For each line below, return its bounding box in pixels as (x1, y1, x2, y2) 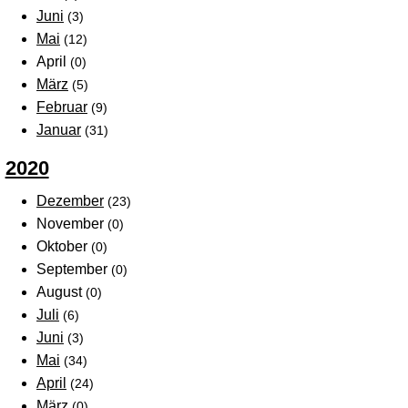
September (36, 260, 111, 277)
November (36, 215, 107, 231)
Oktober (36, 238, 91, 254)
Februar (36, 98, 87, 115)
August (36, 283, 86, 300)
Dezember (36, 192, 104, 209)
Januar (36, 121, 81, 138)
